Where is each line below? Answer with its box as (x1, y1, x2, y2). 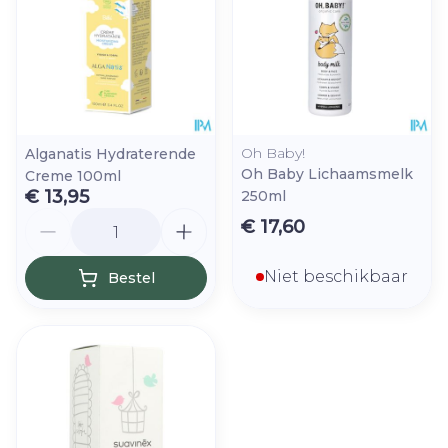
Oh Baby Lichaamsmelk (241, 165, 413, 183)
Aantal (24, 207, 77, 226)
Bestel (107, 269, 155, 287)
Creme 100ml (25, 167, 121, 185)
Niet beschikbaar (264, 267, 408, 286)
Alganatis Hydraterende (25, 145, 196, 163)
